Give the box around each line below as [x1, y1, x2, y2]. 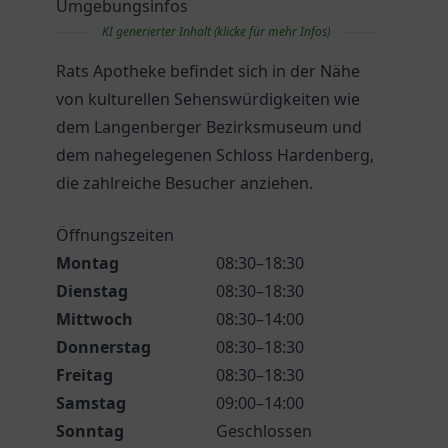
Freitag [56, 364, 113, 386]
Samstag [56, 392, 126, 414]
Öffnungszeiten [56, 224, 174, 246]
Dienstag [56, 280, 128, 302]
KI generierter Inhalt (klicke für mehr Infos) [102, 23, 330, 40]
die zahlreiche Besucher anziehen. [56, 172, 313, 194]
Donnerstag [56, 336, 151, 358]
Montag [56, 252, 119, 274]
